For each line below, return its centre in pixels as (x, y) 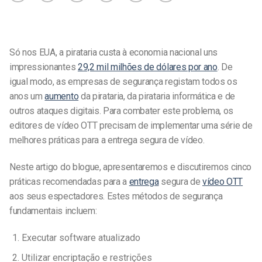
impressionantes (44, 67)
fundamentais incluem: (53, 211)
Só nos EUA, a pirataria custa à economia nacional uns (114, 53)
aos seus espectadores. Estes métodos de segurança (116, 196)
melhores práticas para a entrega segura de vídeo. (107, 140)
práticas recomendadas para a (69, 181)
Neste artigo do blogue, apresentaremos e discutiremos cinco (131, 167)
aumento (62, 96)
